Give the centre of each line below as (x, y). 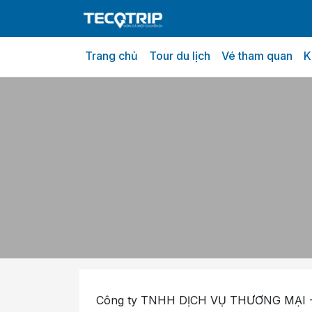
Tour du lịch (180, 56)
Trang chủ (111, 56)
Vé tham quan (257, 56)
